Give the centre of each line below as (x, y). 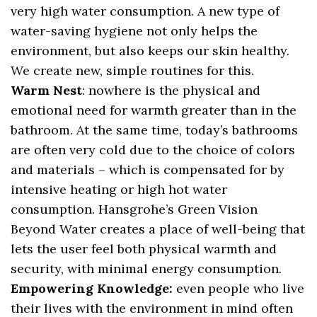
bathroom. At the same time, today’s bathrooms (155, 129)
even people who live (239, 288)
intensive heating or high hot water (119, 189)
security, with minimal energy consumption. (146, 268)
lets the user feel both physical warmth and (144, 248)
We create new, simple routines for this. (133, 70)
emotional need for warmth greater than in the (154, 110)
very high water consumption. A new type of (145, 11)
